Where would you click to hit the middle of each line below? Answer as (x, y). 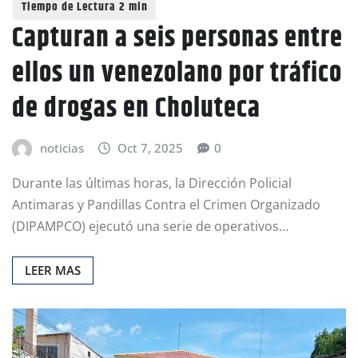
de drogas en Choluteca (136, 109)
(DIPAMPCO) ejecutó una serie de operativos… (150, 226)
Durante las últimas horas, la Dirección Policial (152, 183)
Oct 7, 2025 (151, 148)
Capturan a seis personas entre (177, 39)
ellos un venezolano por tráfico (177, 74)
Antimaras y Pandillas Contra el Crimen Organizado (166, 204)
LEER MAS (53, 270)
